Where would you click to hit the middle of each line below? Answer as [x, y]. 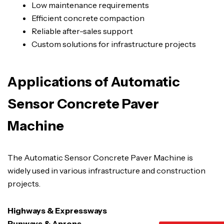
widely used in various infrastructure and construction [106, 170]
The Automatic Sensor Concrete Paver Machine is [100, 157]
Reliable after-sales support [82, 31]
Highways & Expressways [57, 210]
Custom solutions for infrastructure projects [114, 44]
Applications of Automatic [94, 81]
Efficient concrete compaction [88, 18]
